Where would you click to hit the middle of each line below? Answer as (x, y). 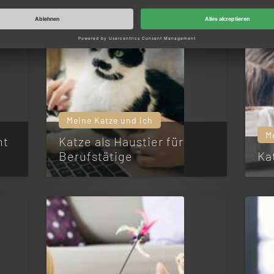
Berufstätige (96, 156)
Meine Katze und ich (110, 120)
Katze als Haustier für (121, 141)
